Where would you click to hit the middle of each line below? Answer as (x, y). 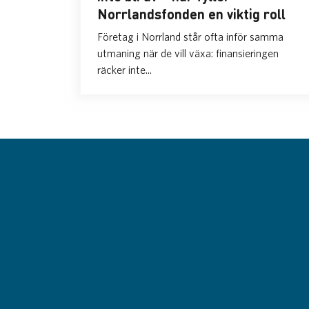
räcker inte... (124, 69)
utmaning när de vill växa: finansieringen (188, 53)
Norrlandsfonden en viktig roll (191, 13)
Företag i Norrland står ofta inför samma (190, 36)
